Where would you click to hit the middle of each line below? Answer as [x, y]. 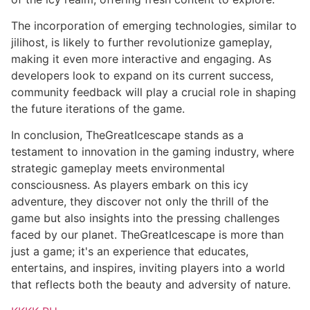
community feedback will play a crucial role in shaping [154, 92]
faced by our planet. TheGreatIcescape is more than [147, 235]
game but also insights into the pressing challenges [145, 218]
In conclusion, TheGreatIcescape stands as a [127, 135]
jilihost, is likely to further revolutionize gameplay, [142, 42]
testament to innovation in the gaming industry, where [153, 152]
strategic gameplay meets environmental [118, 168]
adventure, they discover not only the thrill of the [140, 202]
